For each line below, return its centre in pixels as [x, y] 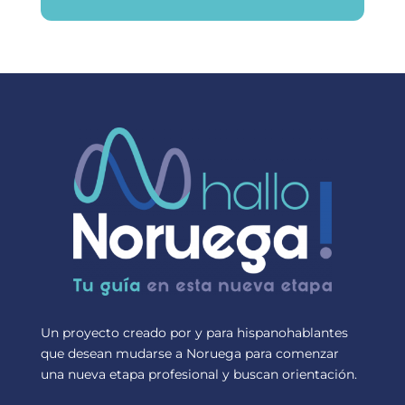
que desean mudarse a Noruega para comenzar [189, 353]
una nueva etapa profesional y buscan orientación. [198, 374]
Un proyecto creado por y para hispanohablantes [194, 332]
